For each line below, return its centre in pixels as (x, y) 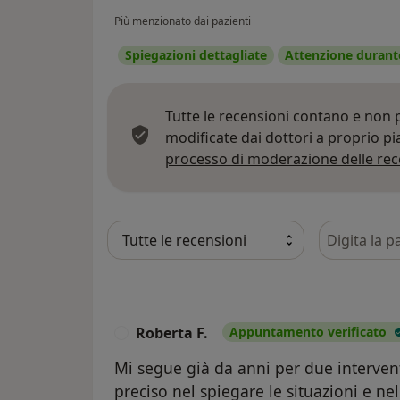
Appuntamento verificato (308, 332)
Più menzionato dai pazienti (183, 21)
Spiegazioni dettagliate (196, 55)
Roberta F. (172, 333)
